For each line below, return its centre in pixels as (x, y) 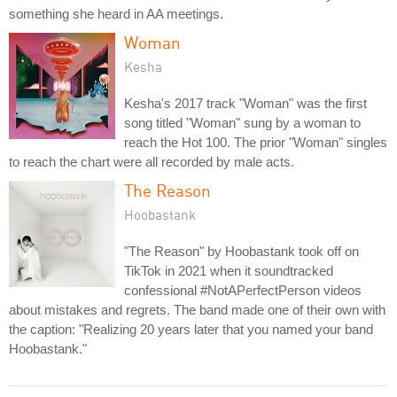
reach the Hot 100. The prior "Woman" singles (256, 142)
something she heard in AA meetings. (116, 13)
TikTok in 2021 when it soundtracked (229, 270)
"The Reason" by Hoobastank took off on (241, 251)
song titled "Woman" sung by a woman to (242, 122)
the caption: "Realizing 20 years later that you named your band (191, 329)
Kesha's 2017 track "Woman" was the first (245, 103)
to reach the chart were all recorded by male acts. (152, 161)
